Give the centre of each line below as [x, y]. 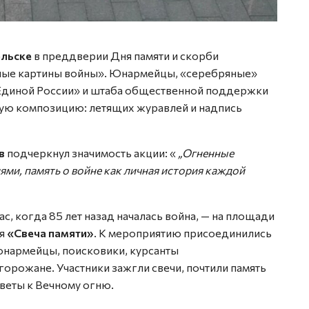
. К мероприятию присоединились [183, 232]
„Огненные [206, 152]
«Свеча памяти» [49, 232]
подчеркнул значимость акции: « [91, 152]
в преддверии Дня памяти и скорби [126, 55]
